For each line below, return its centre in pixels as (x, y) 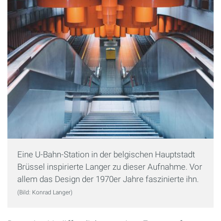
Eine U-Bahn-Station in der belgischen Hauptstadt (106, 155)
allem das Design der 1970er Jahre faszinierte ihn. (108, 179)
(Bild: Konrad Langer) (45, 193)
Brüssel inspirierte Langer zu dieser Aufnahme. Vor (110, 167)
